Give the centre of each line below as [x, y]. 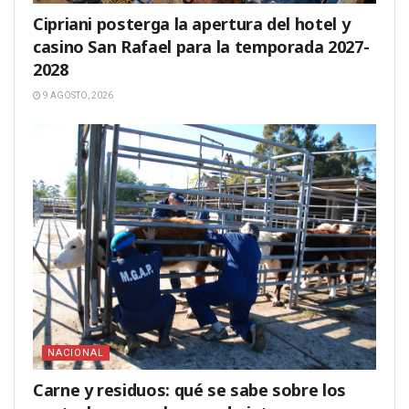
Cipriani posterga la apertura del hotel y [192, 24]
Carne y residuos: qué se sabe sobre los [189, 390]
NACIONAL [76, 353]
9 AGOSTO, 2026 [77, 96]
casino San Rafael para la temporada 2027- [201, 47]
